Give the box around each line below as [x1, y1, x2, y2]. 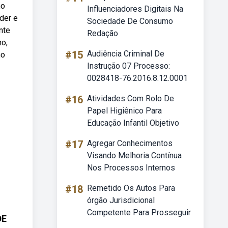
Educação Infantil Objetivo [87, 118, 179, 128]
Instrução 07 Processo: [87, 61, 170, 71]
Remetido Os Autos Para [87, 183, 175, 193]
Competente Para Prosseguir [87, 208, 191, 217]
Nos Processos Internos [87, 163, 175, 173]
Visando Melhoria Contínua [87, 151, 182, 160]
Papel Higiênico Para [87, 106, 162, 116]
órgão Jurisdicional [87, 195, 155, 205]
